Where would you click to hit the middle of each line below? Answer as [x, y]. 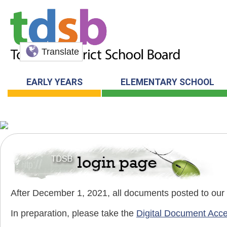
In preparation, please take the [73, 214]
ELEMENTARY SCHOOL [167, 82]
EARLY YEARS [54, 82]
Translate [61, 52]
